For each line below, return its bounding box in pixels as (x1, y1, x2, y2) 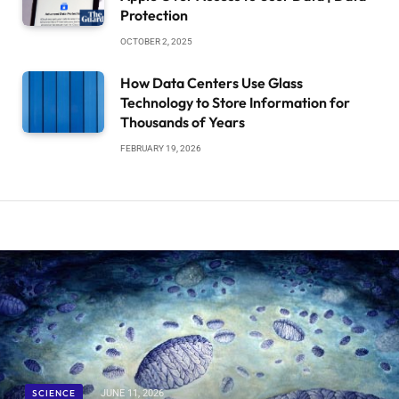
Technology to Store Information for (120, 94, 350, 112)
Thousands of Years (120, 113, 245, 132)
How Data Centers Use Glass (120, 74, 303, 93)
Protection (120, 6, 188, 25)
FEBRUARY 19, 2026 (120, 143, 201, 154)
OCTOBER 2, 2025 (120, 37, 192, 47)
